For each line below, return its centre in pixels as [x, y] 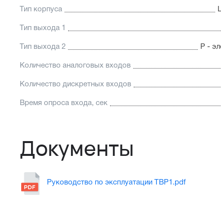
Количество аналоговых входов [75, 66]
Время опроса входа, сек [64, 103]
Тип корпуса [41, 10]
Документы [77, 148]
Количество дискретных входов [75, 85]
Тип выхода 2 [43, 47]
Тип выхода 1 [43, 28]
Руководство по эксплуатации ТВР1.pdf [116, 182]
